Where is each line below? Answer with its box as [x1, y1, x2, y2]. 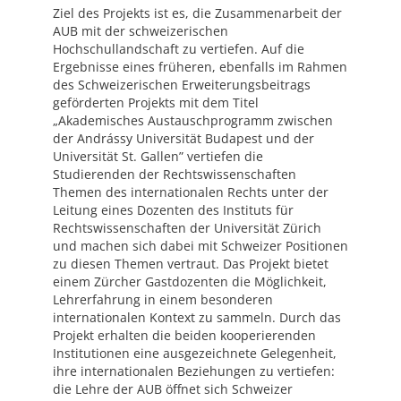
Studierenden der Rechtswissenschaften [52, 166, 296, 183]
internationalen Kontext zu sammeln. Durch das [52, 309, 341, 327]
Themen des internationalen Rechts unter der [52, 183, 328, 201]
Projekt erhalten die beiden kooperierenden [52, 327, 316, 345]
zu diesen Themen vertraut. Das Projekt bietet [52, 255, 328, 273]
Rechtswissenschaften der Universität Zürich [52, 219, 321, 237]
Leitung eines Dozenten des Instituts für [52, 201, 294, 219]
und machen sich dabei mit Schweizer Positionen [52, 237, 348, 255]
